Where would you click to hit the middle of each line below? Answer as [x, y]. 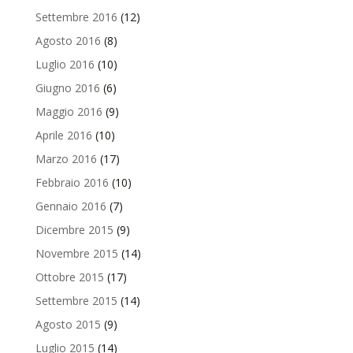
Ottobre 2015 [69, 277]
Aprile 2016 [63, 135]
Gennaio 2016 [71, 206]
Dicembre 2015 [74, 229]
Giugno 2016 [67, 87]
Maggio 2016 [69, 111]
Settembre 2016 [76, 17]
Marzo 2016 [66, 158]
